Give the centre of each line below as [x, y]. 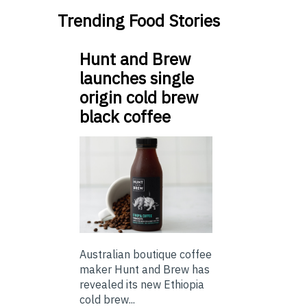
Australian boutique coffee [146, 254]
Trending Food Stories [139, 21]
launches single [137, 78]
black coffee [125, 117]
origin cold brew [139, 98]
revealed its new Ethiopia [142, 284]
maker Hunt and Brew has [145, 269]
